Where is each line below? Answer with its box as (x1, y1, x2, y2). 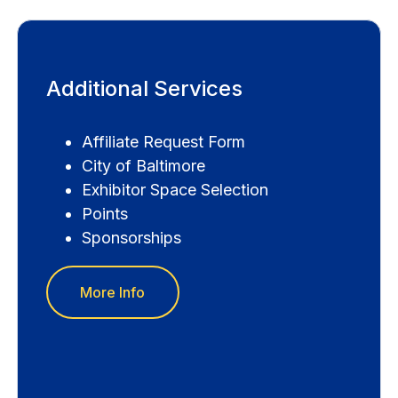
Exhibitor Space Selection (81, 180, 268, 200)
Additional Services (45, 76, 243, 102)
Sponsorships (81, 228, 181, 248)
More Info (80, 283, 146, 302)
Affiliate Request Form (81, 132, 245, 152)
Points (81, 204, 128, 224)
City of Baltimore (81, 156, 205, 176)
